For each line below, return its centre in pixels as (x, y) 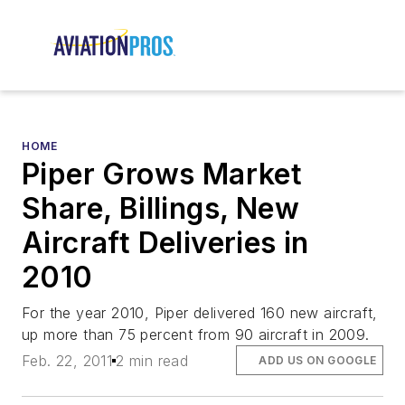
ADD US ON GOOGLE (318, 360)
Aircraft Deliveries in (165, 243)
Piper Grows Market (162, 174)
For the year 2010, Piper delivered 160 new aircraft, (200, 313)
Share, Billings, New (160, 209)
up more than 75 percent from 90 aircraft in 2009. (196, 335)
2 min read (152, 360)
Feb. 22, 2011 (67, 360)
